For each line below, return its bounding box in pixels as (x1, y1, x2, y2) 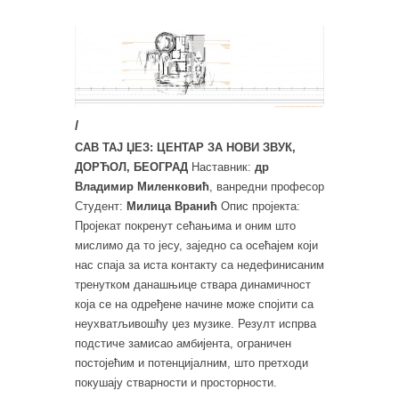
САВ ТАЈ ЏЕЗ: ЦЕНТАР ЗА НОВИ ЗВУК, (75, 141, 296, 155)
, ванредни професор (209, 180, 324, 194)
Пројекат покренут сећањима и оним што (75, 219, 296, 233)
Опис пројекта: (217, 199, 300, 214)
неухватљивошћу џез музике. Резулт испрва (75, 317, 316, 331)
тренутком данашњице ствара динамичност (75, 278, 311, 292)
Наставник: (191, 160, 255, 175)
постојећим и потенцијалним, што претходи (75, 356, 308, 370)
